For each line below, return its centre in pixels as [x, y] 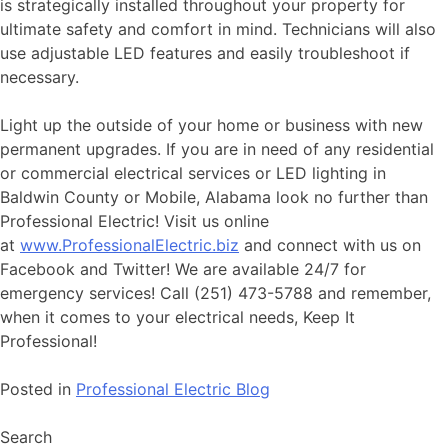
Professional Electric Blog [173, 389]
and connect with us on [330, 245]
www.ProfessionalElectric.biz [129, 245]
